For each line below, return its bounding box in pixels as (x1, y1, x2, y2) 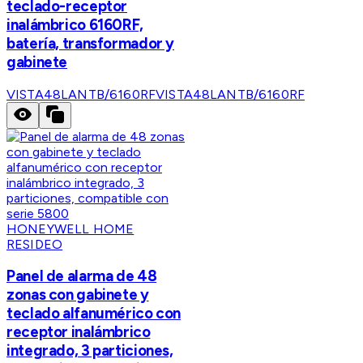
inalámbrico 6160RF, (6, 15, 143, 34)
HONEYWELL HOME (6, 220, 135, 237)
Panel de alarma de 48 (6, 267, 157, 286)
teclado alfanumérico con (6, 304, 181, 323)
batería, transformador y (6, 33, 175, 53)
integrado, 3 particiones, (6, 341, 173, 361)
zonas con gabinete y (6, 285, 149, 305)
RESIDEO (6, 236, 63, 252)
